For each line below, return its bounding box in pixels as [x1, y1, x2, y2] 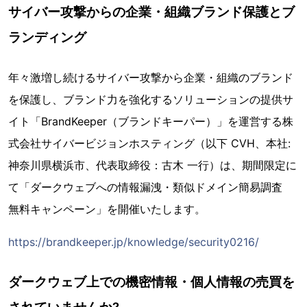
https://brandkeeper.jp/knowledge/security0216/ [8, 234, 259, 249]
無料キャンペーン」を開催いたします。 [8, 201, 206, 216]
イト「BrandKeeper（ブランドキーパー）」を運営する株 [8, 114, 293, 128]
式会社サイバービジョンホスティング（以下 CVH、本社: [8, 136, 291, 150]
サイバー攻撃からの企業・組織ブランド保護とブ [8, 3, 295, 19]
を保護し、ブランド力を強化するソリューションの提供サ [8, 92, 293, 106]
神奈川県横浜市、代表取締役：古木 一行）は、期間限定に [8, 158, 297, 172]
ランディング [8, 29, 86, 45]
